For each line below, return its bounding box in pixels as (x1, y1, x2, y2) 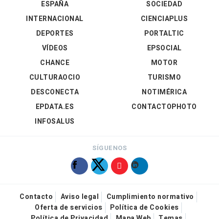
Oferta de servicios (35, 202, 103, 213)
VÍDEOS (42, 43, 68, 54)
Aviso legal (60, 192, 99, 202)
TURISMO (147, 72, 181, 83)
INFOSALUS (35, 116, 75, 127)
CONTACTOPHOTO (131, 102, 197, 112)
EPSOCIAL (147, 43, 182, 54)
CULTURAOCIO (29, 72, 81, 83)
